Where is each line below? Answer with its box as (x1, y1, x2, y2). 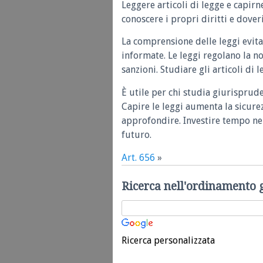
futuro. (122, 129, 151, 141)
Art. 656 (122, 151, 155, 163)
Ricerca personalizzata (122, 234, 215, 246)
